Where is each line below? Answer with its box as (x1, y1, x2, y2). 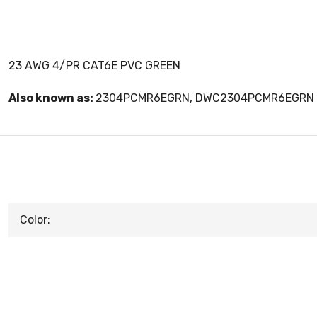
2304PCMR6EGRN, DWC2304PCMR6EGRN (96, 91, 314, 105)
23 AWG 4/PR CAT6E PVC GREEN (8, 59, 180, 72)
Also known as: (8, 91, 96, 105)
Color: (20, 213, 50, 226)
